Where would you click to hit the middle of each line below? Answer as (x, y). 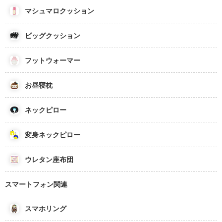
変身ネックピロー (53, 135)
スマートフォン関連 (36, 184)
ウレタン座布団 (49, 159)
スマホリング (46, 208)
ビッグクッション (53, 35)
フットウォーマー (53, 60)
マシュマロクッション (59, 11)
